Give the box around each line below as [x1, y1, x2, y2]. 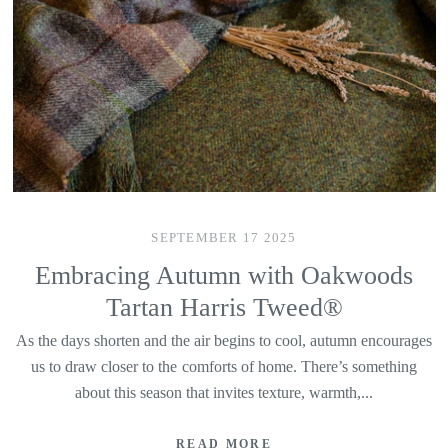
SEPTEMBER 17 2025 [151, 231, 297, 245]
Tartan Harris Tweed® [105, 292, 343, 322]
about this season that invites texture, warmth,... [74, 384, 374, 401]
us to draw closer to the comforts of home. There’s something [31, 358, 417, 375]
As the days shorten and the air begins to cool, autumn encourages [15, 332, 433, 349]
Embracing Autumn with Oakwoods [35, 260, 413, 290]
